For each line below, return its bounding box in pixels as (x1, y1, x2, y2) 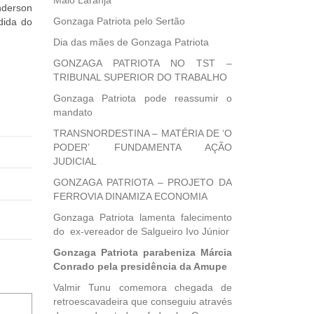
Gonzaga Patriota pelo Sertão (53, 15, 185, 27)
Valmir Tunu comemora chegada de (53, 282, 232, 293)
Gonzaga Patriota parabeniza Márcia (53, 247, 232, 258)
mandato (53, 107, 93, 118)
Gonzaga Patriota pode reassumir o (53, 93, 232, 104)
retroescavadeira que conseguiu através (53, 296, 232, 307)
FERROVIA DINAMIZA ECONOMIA (53, 191, 207, 202)
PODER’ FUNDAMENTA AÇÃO (53, 142, 232, 153)
